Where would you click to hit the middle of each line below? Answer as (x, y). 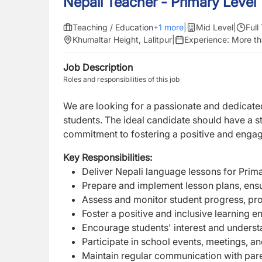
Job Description (98, 67)
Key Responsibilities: (108, 157)
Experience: (208, 39)
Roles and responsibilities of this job (121, 79)
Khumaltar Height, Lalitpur (122, 39)
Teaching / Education (113, 27)
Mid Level (215, 27)
